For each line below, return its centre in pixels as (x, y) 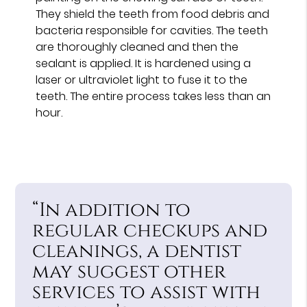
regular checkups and (150, 230)
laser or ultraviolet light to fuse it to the (142, 79)
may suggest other (130, 271)
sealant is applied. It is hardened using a (144, 63)
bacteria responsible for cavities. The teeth (152, 30)
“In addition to (112, 210)
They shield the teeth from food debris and (153, 14)
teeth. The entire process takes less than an (153, 96)
